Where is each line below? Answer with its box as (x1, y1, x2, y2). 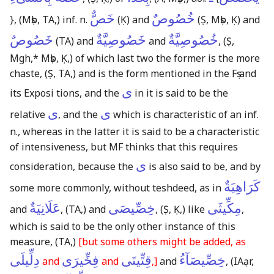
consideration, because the (10, 160, 136, 174)
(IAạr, (231, 254, 254, 268)
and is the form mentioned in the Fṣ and (76, 67, 256, 81)
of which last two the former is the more (73, 51, 260, 65)
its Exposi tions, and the (10, 86, 122, 100)
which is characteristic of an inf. (111, 108, 259, 122)
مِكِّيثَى (207, 201, 242, 217)
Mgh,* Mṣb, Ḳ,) (10, 51, 73, 65)
